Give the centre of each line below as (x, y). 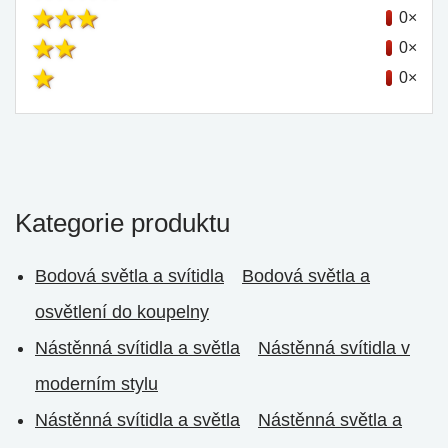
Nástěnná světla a (330, 420)
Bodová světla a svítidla (129, 276)
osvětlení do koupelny (122, 312)
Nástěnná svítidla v (334, 348)
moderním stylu (96, 384)
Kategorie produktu (122, 223)
